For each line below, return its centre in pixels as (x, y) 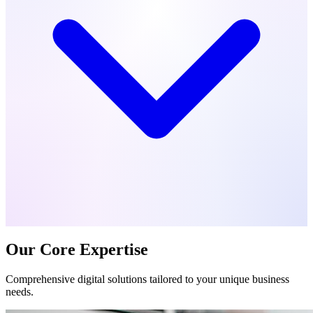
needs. (20, 291)
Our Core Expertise (77, 249)
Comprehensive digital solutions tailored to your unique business (147, 279)
